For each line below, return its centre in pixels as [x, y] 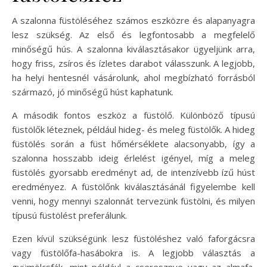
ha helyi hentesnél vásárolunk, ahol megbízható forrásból [133, 77]
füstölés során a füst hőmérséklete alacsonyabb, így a [133, 143]
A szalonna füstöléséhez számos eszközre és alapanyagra [133, 20]
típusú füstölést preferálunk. [69, 215]
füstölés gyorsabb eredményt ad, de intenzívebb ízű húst [133, 172]
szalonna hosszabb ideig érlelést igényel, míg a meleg [133, 158]
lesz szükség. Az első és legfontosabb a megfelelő [133, 34]
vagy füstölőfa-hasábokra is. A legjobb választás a [133, 252]
